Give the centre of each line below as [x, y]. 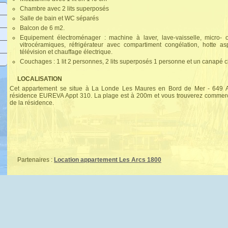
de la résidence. [32, 103]
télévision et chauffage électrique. [66, 52]
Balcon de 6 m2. [42, 28]
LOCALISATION [40, 79]
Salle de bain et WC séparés [59, 18]
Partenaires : [36, 160]
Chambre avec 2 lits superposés [64, 9]
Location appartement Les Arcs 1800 [108, 160]
